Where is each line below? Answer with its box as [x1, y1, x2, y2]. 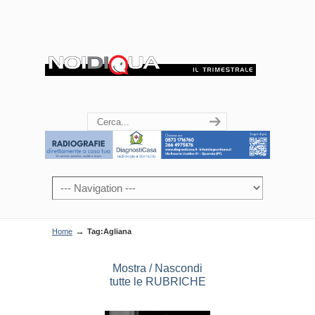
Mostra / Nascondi [112, 262, 202, 274]
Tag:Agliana [87, 226, 131, 236]
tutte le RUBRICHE [109, 275, 206, 288]
